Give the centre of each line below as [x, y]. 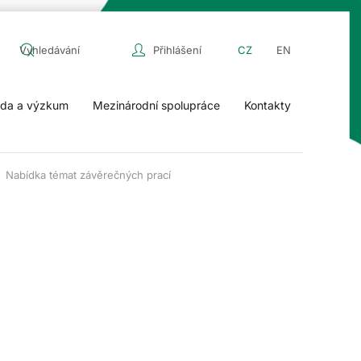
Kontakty [268, 105]
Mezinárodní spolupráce [156, 105]
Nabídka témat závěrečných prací [88, 175]
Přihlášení [177, 50]
